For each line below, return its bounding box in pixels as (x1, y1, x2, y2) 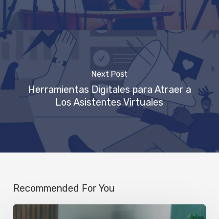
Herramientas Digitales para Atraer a (27, 83, 191, 95)
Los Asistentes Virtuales (55, 96, 164, 108)
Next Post (91, 69, 128, 79)
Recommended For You (13, 182, 115, 194)
